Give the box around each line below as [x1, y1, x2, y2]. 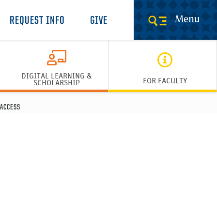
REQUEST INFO [10, 15, 65, 27]
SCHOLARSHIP [33, 77, 80, 87]
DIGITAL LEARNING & [21, 71, 92, 80]
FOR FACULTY [142, 76, 187, 85]
